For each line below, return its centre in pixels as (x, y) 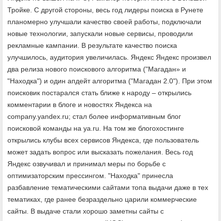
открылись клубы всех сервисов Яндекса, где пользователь (103, 140)
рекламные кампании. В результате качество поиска (92, 45)
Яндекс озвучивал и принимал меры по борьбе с (87, 164)
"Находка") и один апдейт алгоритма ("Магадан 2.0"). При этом (110, 81)
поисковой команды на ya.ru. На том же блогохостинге (96, 128)
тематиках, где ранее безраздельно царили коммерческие (102, 199)
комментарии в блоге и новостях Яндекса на (80, 105)
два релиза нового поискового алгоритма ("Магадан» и (97, 69)
